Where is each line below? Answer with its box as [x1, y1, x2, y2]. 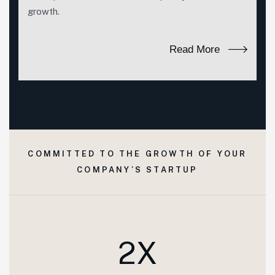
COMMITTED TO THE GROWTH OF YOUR [28, 149, 247, 158]
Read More [169, 44, 220, 55]
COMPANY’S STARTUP [77, 165, 198, 174]
